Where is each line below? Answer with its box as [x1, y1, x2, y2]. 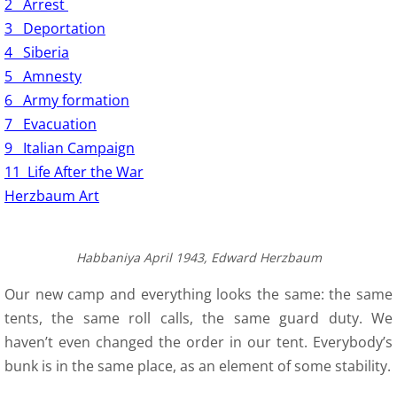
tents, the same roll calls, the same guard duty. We [4, 308, 393, 328]
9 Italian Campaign [4, 138, 135, 158]
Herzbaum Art [4, 186, 99, 206]
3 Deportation [4, 19, 105, 38]
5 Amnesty [4, 66, 82, 86]
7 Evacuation [4, 114, 97, 134]
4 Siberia [4, 43, 69, 62]
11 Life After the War [4, 162, 144, 182]
